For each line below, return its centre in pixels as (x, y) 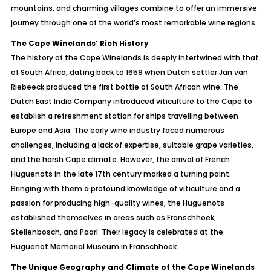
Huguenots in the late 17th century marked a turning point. (121, 174)
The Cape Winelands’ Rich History (80, 43)
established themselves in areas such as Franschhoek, (113, 217)
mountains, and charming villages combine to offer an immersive (134, 8)
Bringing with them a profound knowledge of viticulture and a (125, 188)
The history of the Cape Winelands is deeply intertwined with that (135, 58)
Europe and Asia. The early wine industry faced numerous (117, 130)
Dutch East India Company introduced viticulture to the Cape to (131, 101)
